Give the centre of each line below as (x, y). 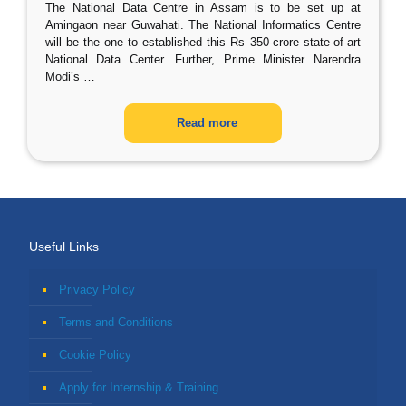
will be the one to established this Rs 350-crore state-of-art (203, 42)
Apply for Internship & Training (139, 387)
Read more (208, 123)
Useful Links (64, 246)
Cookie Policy (95, 355)
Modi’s (63, 77)
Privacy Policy (97, 290)
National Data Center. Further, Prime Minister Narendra (203, 59)
